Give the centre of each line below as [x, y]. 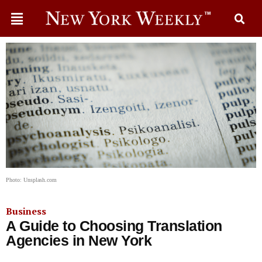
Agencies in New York [79, 240]
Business [26, 211]
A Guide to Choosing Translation [114, 226]
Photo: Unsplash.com [31, 180]
